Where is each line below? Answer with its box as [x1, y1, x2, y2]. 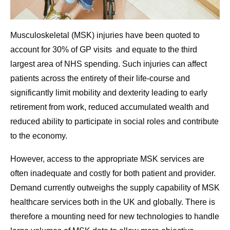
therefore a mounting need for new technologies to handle [10, 212, 219, 221]
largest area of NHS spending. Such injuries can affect [10, 60, 207, 69]
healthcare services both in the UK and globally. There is [10, 198, 215, 207]
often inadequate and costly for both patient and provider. [10, 169, 216, 178]
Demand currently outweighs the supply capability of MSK [10, 183, 220, 193]
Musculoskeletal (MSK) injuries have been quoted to [10, 31, 200, 40]
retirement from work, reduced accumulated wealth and [10, 103, 209, 112]
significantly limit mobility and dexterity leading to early [10, 88, 207, 98]
